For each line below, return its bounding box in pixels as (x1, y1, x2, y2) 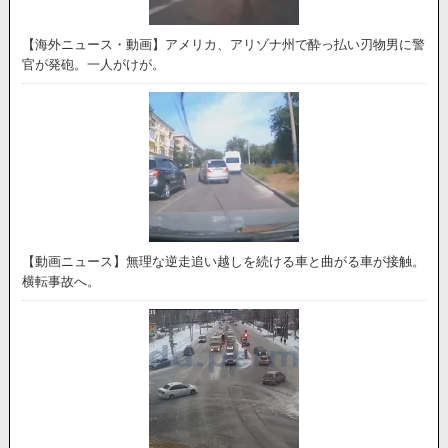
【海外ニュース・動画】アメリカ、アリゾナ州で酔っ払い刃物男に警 (22, 36, 426, 52)
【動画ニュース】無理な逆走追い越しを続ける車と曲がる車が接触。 (22, 253, 426, 269)
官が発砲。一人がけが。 (22, 56, 166, 72)
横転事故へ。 (22, 273, 101, 289)
